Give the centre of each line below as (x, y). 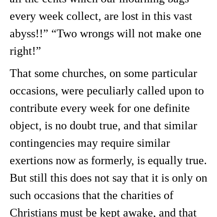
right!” (25, 51)
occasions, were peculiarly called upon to (107, 91)
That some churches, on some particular (103, 73)
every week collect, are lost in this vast (101, 16)
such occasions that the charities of (92, 195)
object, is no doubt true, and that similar (103, 125)
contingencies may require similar (90, 143)
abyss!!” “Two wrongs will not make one (106, 33)
